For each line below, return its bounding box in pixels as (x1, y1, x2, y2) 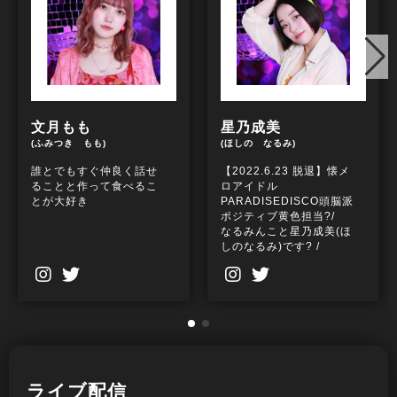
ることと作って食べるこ (31, 180, 158, 193)
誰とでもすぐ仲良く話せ (31, 165, 158, 178)
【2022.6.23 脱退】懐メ (221, 165, 350, 178)
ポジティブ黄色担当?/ (221, 210, 335, 223)
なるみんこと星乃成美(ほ (221, 225, 352, 238)
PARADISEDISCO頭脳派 (221, 195, 354, 208)
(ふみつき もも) (31, 138, 106, 149)
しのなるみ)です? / (221, 240, 320, 253)
